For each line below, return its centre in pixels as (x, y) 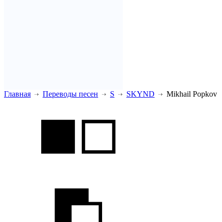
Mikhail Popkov (191, 94)
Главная (17, 94)
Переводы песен (70, 94)
